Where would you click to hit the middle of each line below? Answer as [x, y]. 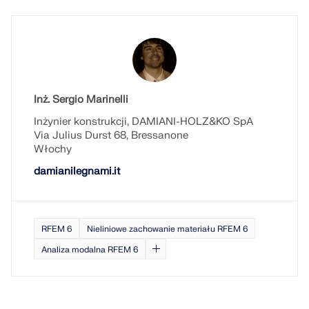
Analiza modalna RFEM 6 [90, 250]
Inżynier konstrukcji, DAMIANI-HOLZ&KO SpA [143, 122]
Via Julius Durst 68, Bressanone [111, 136]
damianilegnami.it [77, 171]
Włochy [53, 149]
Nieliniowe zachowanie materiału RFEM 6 [167, 229]
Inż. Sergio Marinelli [81, 100]
